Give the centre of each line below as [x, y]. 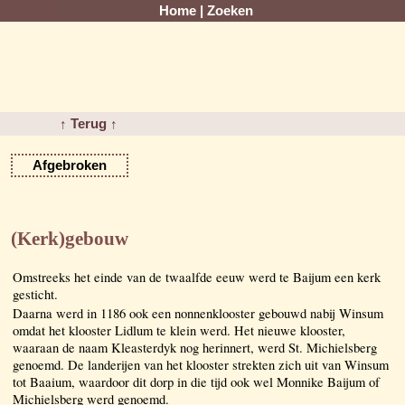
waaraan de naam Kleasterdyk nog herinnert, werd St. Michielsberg [195, 347]
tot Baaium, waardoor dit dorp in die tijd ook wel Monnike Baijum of [196, 381]
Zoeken [230, 11]
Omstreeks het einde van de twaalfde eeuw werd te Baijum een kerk [197, 277]
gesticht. [35, 294]
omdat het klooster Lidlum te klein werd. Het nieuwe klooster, [179, 330]
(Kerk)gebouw [70, 239]
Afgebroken [70, 165]
